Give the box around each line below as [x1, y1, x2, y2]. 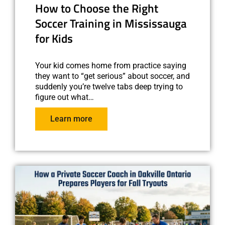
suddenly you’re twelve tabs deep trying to [35, 81, 183, 91]
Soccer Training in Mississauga [35, 15, 187, 32]
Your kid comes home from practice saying [35, 60, 186, 70]
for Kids [35, 30, 73, 47]
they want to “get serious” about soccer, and [35, 71, 190, 81]
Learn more [50, 114, 92, 124]
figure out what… [35, 92, 94, 102]
